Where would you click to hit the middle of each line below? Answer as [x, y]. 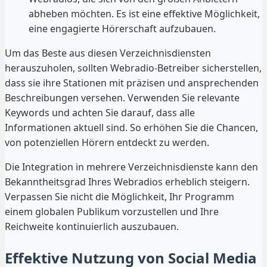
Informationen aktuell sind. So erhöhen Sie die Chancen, [131, 127]
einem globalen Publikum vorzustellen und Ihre [112, 211]
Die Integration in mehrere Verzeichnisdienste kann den [131, 167]
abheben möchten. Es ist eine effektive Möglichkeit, [144, 13]
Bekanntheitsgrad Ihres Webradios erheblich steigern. [127, 181]
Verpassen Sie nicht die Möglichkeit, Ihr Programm [119, 196]
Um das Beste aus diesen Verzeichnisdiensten [108, 53]
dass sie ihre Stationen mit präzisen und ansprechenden [132, 83]
